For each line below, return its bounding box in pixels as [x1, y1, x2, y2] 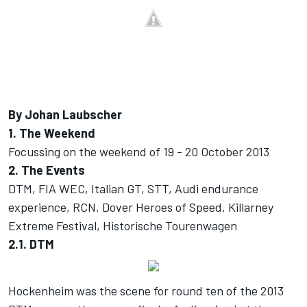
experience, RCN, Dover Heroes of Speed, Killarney [8, 199, 273, 215]
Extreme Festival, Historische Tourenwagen [8, 218, 237, 234]
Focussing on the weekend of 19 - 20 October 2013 [8, 144, 269, 160]
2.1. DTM [8, 236, 54, 252]
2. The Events [8, 162, 85, 178]
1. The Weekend [8, 125, 95, 141]
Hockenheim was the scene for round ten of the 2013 [8, 283, 284, 299]
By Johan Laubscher [8, 107, 122, 123]
